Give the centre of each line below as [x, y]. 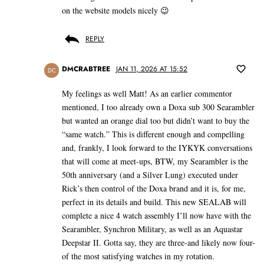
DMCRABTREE [86, 69]
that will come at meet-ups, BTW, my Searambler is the [155, 161]
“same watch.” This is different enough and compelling [153, 134]
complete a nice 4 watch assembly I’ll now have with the [156, 216]
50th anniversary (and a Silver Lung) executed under [150, 175]
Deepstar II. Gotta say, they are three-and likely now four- [159, 243]
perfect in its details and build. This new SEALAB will [154, 202]
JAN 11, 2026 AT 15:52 [152, 69]
